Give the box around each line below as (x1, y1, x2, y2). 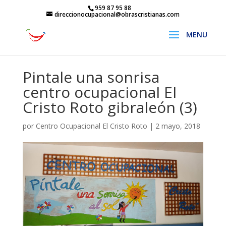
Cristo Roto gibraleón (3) (22, 97, 197, 118)
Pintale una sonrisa (22, 67, 159, 87)
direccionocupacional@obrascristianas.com (54, 10, 180, 19)
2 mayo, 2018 (155, 121, 200, 131)
